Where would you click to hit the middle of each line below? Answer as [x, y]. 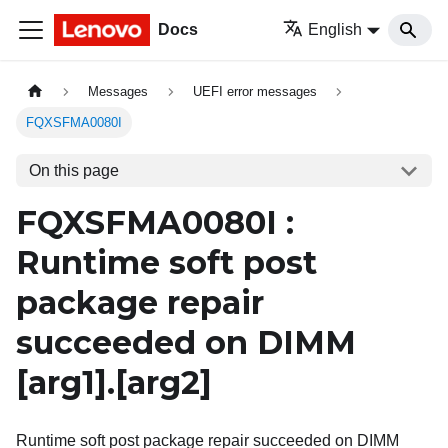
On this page [73, 170]
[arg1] [61, 383]
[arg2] [163, 383]
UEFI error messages [254, 92]
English [335, 29]
